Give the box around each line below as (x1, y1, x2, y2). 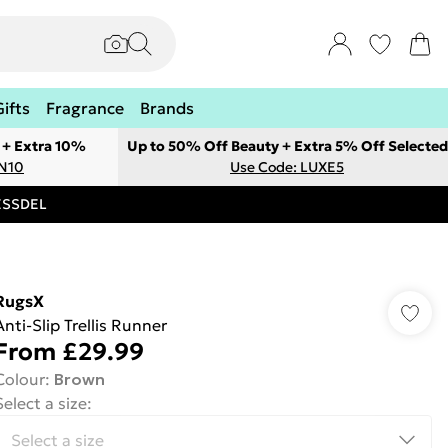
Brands (140, 98, 194, 118)
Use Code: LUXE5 (230, 158, 344, 176)
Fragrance (46, 98, 124, 118)
